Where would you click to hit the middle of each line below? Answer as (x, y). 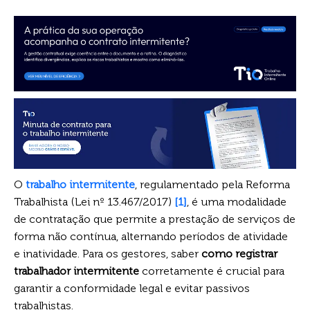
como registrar (239, 253)
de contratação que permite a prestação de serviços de (155, 219)
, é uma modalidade (237, 201)
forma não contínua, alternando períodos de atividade (151, 236)
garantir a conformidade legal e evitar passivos (132, 288)
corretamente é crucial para (212, 271)
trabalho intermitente (80, 184)
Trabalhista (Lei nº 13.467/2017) (94, 201)
